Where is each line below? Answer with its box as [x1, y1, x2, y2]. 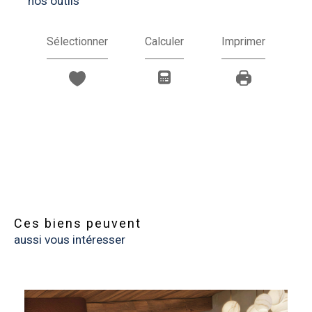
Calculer [145, 34, 185, 48]
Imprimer [221, 34, 266, 48]
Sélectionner [46, 34, 108, 48]
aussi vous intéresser [14, 232, 125, 247]
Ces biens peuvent [24, 215, 141, 231]
